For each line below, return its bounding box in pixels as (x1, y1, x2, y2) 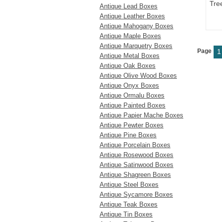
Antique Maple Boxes (100, 32, 161, 40)
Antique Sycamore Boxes (100, 191, 173, 198)
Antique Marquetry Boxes (100, 42, 172, 50)
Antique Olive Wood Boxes (100, 72, 177, 79)
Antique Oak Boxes (100, 62, 156, 69)
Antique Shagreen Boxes (100, 171, 171, 178)
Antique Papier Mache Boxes (100, 111, 183, 119)
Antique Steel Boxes (100, 181, 159, 188)
